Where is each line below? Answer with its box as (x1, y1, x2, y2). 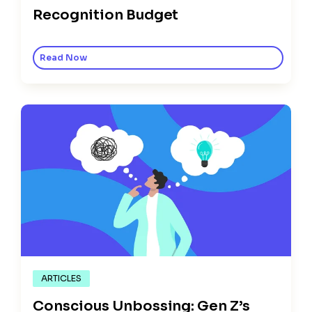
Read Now (40, 52, 87, 64)
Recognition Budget (33, 6, 179, 24)
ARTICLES (41, 273, 81, 285)
